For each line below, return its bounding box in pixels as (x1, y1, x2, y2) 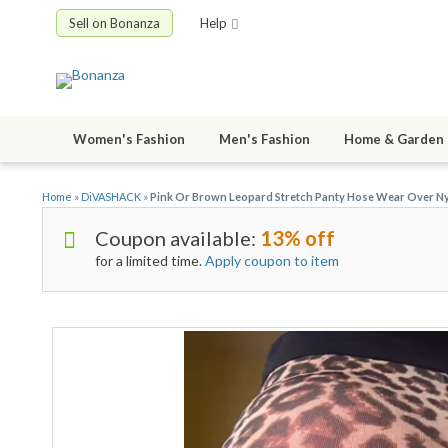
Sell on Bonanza (69, 15, 160, 31)
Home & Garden (344, 131, 444, 148)
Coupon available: (95, 226, 260, 251)
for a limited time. (95, 252, 205, 270)
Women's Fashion (73, 131, 185, 148)
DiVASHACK (81, 190, 141, 204)
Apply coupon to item (205, 252, 339, 270)
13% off (260, 226, 335, 251)
